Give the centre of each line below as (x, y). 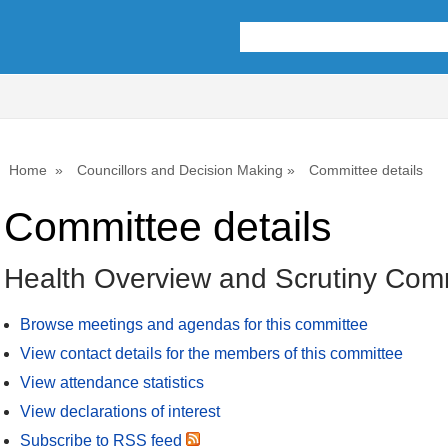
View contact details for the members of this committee (211, 354)
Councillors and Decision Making (180, 170)
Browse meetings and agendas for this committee (194, 325)
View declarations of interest (120, 412)
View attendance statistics (112, 383)
